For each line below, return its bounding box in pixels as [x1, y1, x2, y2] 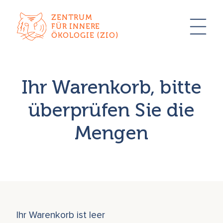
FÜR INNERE [51, 22, 101, 31]
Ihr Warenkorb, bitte [21, 76, 202, 99]
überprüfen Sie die [28, 99, 195, 122]
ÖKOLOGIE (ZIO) [51, 31, 118, 40]
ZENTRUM [51, 13, 93, 22]
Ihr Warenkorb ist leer [16, 210, 106, 220]
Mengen [74, 121, 149, 145]
